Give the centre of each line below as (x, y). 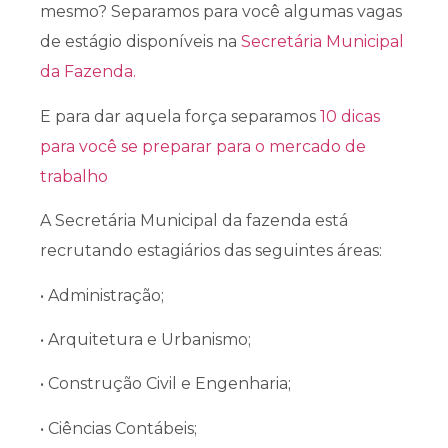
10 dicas (350, 116)
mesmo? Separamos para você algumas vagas (221, 12)
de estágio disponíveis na (140, 42)
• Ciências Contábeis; (118, 428)
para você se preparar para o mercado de (203, 146)
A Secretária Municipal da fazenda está (194, 221)
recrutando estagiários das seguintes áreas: (211, 251)
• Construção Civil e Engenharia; (165, 384)
